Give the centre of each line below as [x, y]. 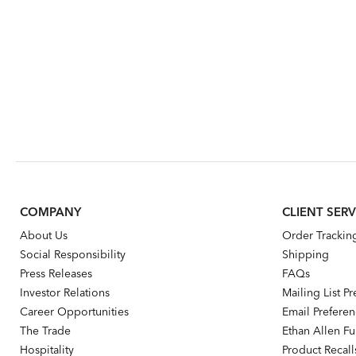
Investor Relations [65, 292]
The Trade [45, 330]
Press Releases [56, 273]
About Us [44, 235]
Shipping [306, 254]
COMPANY [50, 211]
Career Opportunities [74, 311]
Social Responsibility [73, 254]
